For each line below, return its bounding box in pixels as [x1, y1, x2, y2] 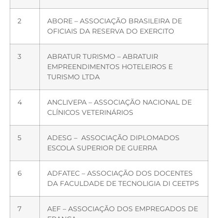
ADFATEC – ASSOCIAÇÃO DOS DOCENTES [47, 168, 193, 178]
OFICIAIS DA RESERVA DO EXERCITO [47, 26, 174, 36]
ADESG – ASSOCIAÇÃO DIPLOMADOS [47, 133, 180, 142]
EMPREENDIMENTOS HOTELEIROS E [47, 62, 173, 71]
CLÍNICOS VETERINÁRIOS [47, 108, 133, 117]
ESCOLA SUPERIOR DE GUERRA [47, 143, 157, 152]
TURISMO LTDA [47, 72, 100, 81]
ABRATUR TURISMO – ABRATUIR [47, 52, 158, 61]
